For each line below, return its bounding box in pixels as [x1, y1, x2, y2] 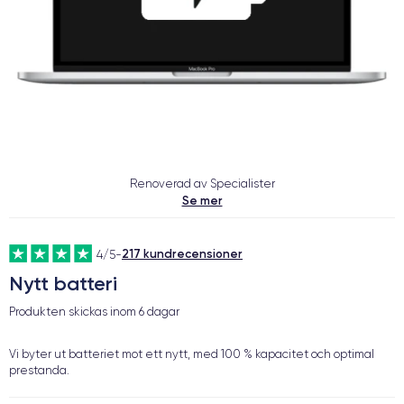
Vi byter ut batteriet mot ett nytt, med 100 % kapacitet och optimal [9, 347, 374, 361]
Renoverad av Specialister [129, 177, 275, 190]
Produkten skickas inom [9, 305, 139, 318]
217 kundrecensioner [122, 246, 243, 261]
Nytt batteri [9, 271, 117, 296]
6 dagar [139, 305, 179, 318]
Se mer [181, 193, 223, 207]
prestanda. [9, 363, 69, 377]
